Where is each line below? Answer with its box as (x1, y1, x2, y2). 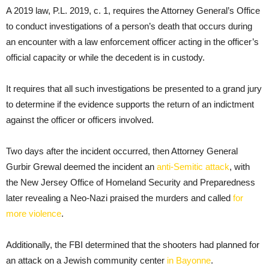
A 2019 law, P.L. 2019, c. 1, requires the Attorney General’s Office (6, 5, 260, 16)
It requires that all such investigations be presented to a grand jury (6, 83, 262, 94)
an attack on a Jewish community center (6, 255, 167, 266)
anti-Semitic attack (157, 162, 229, 172)
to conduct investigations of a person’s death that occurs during (6, 21, 252, 32)
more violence (6, 208, 61, 219)
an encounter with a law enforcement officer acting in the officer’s (6, 37, 259, 47)
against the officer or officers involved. (6, 115, 154, 125)
